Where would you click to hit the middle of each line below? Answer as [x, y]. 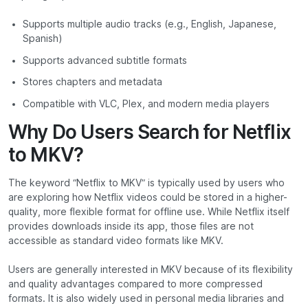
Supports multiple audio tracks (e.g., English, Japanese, [150, 24]
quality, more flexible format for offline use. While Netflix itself [149, 211]
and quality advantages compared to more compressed [135, 284]
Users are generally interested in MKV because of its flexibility [151, 269]
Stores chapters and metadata [92, 82]
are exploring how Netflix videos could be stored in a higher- [148, 197]
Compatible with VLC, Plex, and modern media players [146, 103]
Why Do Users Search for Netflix [150, 132]
